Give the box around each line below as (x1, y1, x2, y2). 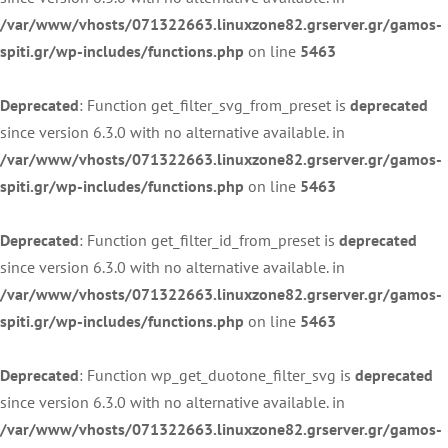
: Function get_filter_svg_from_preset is (79, 94, 350, 115)
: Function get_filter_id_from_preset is (79, 229, 339, 250)
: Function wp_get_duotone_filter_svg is (79, 364, 355, 385)
